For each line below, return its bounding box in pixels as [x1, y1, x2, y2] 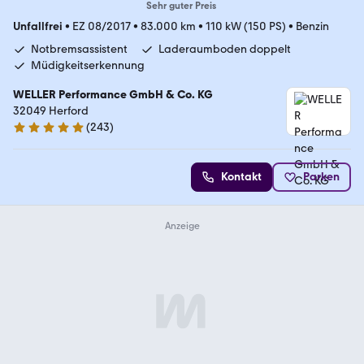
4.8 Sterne [12, 127, 64, 141]
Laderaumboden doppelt [158, 42, 291, 57]
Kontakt [221, 170, 262, 184]
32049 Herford [13, 104, 89, 119]
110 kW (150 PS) [206, 19, 286, 34]
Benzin [296, 19, 329, 34]
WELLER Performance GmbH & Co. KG [13, 88, 213, 102]
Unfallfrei [13, 19, 63, 34]
